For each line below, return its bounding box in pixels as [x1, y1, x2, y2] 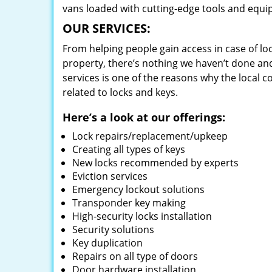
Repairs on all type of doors [72, 250, 198, 263]
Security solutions [72, 223, 154, 236]
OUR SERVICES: [63, 20, 151, 36]
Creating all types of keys [72, 143, 185, 156]
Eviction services [72, 169, 148, 183]
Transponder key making [72, 196, 186, 209]
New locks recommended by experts [72, 156, 239, 169]
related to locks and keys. [63, 86, 178, 99]
